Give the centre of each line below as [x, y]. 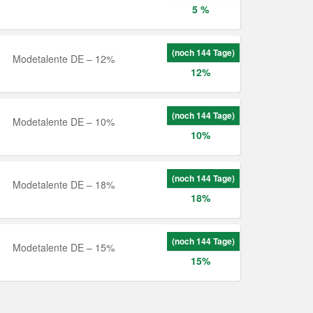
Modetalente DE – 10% [63, 122]
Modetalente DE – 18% [63, 184]
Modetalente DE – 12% [63, 59]
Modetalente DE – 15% [63, 247]
